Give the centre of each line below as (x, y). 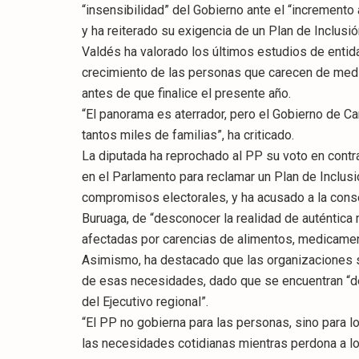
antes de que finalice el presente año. (186, 94)
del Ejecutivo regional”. (145, 302)
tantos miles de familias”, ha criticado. (188, 135)
